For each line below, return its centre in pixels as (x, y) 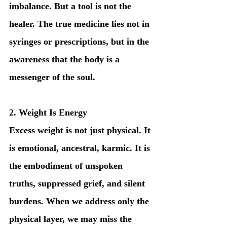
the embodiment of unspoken (67, 165)
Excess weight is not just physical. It (81, 130)
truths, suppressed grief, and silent (78, 183)
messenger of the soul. (52, 77)
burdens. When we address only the (80, 201)
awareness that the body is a (66, 59)
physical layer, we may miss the (72, 219)
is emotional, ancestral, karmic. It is (81, 148)
